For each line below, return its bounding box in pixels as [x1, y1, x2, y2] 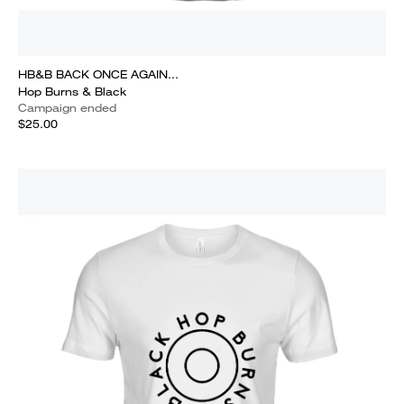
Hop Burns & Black [18, 84, 126, 99]
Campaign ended [18, 100, 116, 115]
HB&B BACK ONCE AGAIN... [18, 67, 179, 82]
